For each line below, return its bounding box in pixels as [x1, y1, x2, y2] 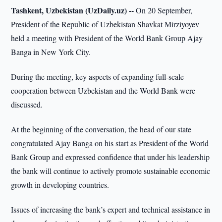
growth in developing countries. [11, 179, 110, 190]
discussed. [11, 99, 43, 110]
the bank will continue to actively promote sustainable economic [11, 166, 211, 176]
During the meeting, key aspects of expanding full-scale [11, 71, 184, 82]
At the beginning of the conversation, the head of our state [11, 124, 192, 134]
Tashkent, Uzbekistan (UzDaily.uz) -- [11, 4, 134, 16]
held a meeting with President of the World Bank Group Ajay [11, 33, 203, 43]
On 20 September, [134, 5, 193, 15]
